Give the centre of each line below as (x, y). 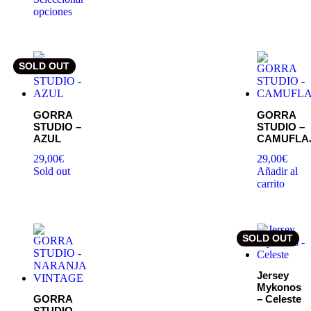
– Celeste (279, 299)
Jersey (273, 276)
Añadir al (277, 171)
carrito (271, 184)
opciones (53, 12)
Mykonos (279, 287)
